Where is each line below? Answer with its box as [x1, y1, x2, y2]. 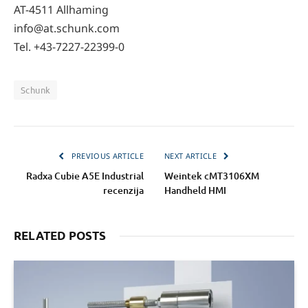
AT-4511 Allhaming [14, 1, 109, 17]
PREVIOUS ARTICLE [69, 150, 144, 161]
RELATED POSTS [14, 228, 106, 243]
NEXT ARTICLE [164, 150, 219, 161]
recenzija [103, 183, 144, 197]
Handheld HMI [164, 183, 226, 197]
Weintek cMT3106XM [164, 168, 259, 182]
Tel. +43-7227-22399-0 [14, 38, 124, 54]
